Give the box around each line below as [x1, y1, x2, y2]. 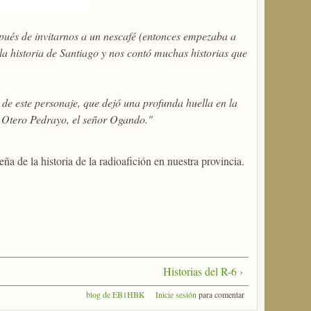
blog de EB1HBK [85, 288, 145, 300]
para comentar [196, 288, 244, 300]
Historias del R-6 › [162, 263, 243, 278]
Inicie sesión [155, 288, 196, 300]
